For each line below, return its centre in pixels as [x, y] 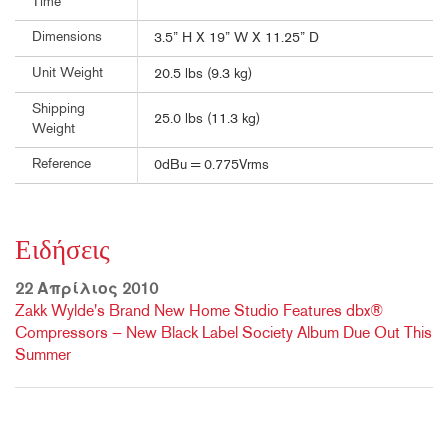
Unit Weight [67, 74]
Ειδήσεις [62, 253]
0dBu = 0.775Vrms [211, 166]
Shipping [58, 110]
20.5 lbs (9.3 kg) [203, 75]
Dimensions [67, 38]
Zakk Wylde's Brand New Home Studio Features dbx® [199, 312]
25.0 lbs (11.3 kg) [207, 120]
